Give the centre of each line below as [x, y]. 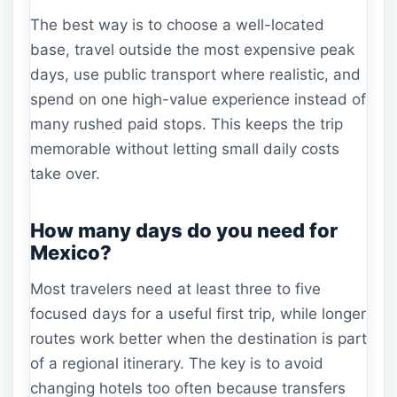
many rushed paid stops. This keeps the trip [187, 125]
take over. [65, 174]
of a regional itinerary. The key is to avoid [177, 363]
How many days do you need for [184, 230]
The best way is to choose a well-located [177, 25]
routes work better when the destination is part [198, 338]
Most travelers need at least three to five [175, 288]
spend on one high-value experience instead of [198, 100]
